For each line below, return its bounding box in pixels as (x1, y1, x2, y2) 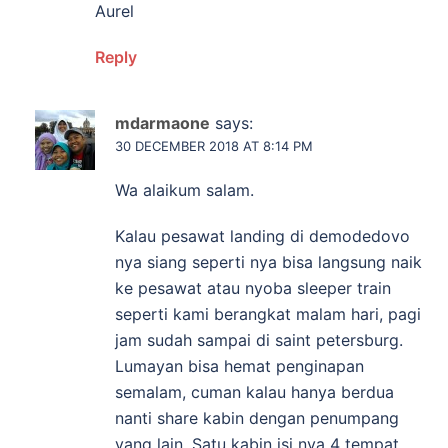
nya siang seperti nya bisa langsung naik (115, 252, 422, 273)
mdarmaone (115, 113, 210, 134)
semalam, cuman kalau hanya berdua (115, 382, 394, 403)
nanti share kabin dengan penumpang (115, 408, 399, 429)
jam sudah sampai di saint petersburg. (115, 330, 403, 351)
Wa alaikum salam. (115, 180, 254, 201)
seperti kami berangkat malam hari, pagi (115, 304, 421, 325)
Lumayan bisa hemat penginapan (115, 356, 364, 377)
